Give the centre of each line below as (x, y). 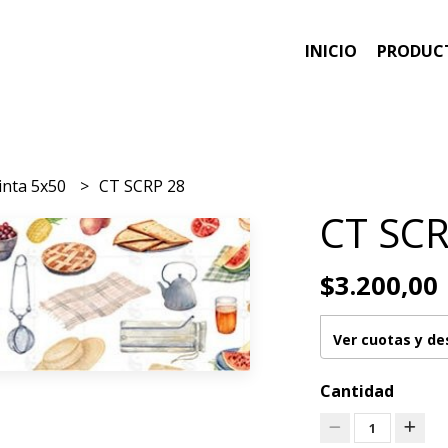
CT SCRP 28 (142, 185)
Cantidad (356, 390)
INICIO (331, 51)
